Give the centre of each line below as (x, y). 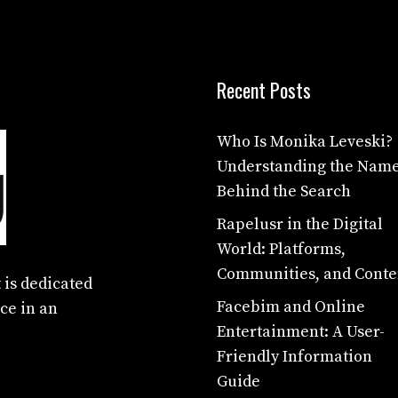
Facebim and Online (291, 306)
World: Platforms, (281, 249)
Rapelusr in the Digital (300, 224)
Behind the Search (284, 191)
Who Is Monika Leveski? (305, 141)
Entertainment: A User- (301, 331)
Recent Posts (264, 89)
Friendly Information (295, 356)
